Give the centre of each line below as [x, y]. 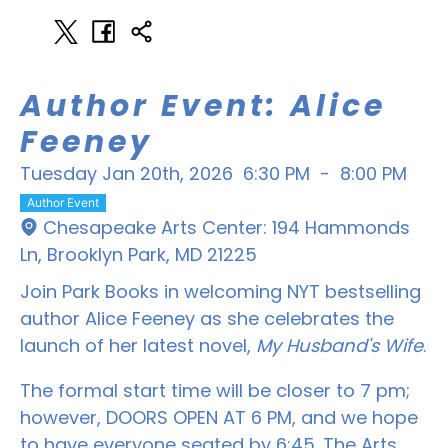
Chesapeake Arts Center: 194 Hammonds [226, 227]
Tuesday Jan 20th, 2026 [126, 173]
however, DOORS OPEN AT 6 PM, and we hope [219, 417]
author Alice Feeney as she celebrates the [207, 318]
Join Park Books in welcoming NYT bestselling [220, 291]
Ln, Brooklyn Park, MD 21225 [138, 254]
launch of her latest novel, [138, 345]
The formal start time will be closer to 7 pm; [215, 390]
